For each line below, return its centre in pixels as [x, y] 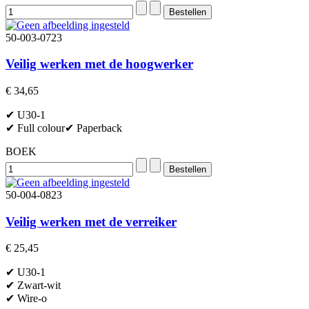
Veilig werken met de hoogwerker [99, 64]
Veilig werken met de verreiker [91, 221]
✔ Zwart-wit [33, 286]
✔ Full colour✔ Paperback [64, 128]
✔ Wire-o [26, 299]
